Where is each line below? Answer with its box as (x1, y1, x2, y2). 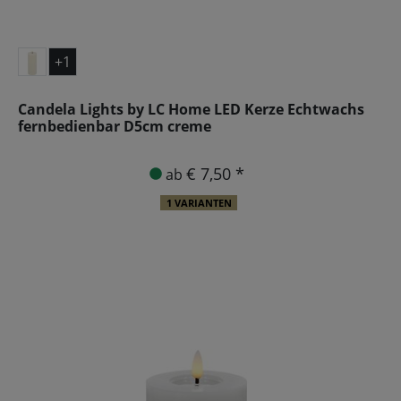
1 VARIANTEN (166, 196, 232, 209)
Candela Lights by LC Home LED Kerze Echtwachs (18, 98, 364, 119)
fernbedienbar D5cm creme (18, 115, 211, 136)
